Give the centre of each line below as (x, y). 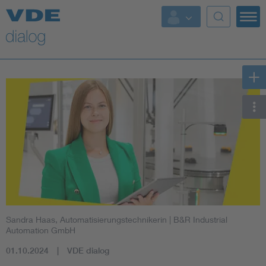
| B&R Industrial (197, 220)
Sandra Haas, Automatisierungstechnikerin (86, 220)
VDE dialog (88, 251)
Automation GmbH (41, 230)
